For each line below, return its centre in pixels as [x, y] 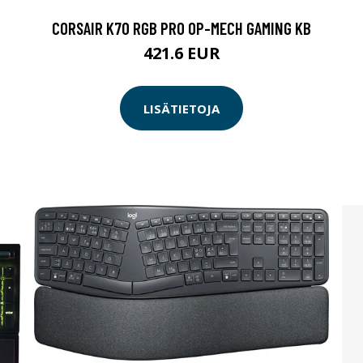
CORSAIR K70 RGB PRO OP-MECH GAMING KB [181, 28]
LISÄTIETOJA [181, 108]
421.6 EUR [181, 53]
